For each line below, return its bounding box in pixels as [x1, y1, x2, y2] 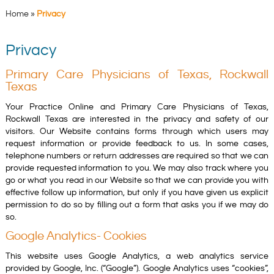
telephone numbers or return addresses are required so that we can [5, 151, 269, 160]
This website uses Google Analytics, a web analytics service [5, 251, 269, 261]
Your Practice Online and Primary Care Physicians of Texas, [5, 102, 269, 111]
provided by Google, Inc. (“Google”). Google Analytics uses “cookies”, [5, 264, 269, 273]
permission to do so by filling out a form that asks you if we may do [5, 200, 269, 209]
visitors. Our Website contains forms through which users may [5, 127, 269, 136]
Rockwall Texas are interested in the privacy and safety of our [5, 114, 269, 124]
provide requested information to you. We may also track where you [5, 163, 269, 172]
